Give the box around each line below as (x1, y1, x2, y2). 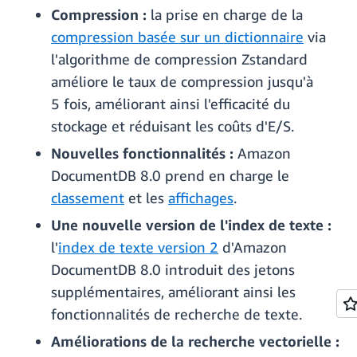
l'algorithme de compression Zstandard (51, 50, 308, 69)
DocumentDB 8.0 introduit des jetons (51, 261, 295, 279)
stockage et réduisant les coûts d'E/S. (51, 117, 294, 135)
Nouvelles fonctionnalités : (51, 144, 233, 163)
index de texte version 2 (58, 238, 218, 257)
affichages (168, 189, 233, 207)
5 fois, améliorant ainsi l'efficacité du (51, 95, 290, 113)
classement (51, 189, 124, 207)
